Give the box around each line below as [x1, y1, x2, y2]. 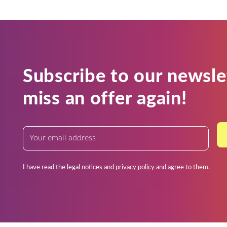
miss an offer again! [23, 89, 187, 108]
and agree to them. [155, 164, 210, 171]
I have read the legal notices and [23, 164, 116, 171]
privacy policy [116, 164, 155, 171]
